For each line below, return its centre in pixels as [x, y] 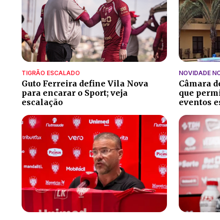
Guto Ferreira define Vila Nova [85, 84]
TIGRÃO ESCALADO [51, 73]
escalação [42, 102]
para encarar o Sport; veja [75, 93]
